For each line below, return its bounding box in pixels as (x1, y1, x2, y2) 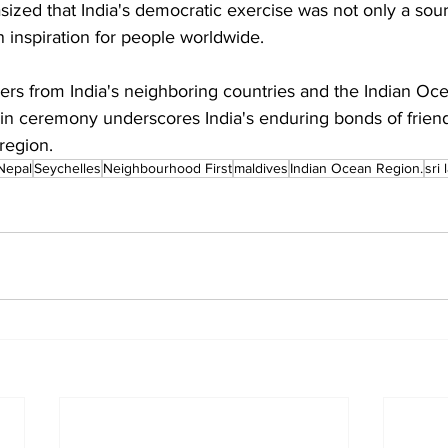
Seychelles (34, 159, 101, 176)
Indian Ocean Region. (290, 159, 423, 176)
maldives (234, 159, 288, 176)
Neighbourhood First (103, 159, 232, 176)
